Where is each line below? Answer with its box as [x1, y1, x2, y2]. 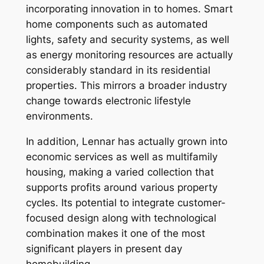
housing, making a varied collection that [25, 166, 214, 178]
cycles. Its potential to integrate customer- [25, 196, 226, 209]
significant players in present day [25, 242, 182, 255]
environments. [25, 110, 93, 123]
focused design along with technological [25, 212, 216, 224]
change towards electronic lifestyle [25, 95, 191, 107]
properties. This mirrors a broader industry [25, 80, 227, 92]
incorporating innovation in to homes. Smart [25, 3, 233, 15]
